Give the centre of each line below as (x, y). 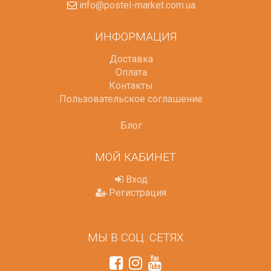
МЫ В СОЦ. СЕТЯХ (135, 238)
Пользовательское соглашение (131, 99)
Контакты (131, 86)
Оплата (131, 73)
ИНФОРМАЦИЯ (135, 37)
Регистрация (136, 193)
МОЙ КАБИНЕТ (135, 157)
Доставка (131, 59)
